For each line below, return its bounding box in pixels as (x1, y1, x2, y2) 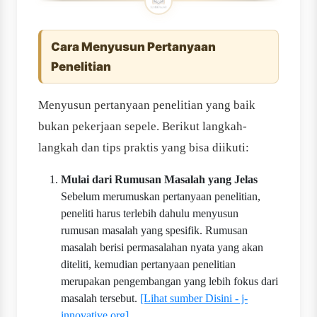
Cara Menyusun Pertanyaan (51, 40, 216, 54)
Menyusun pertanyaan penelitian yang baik (38, 98, 255, 113)
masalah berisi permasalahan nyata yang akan (61, 241, 263, 254)
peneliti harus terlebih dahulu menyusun (61, 207, 238, 220)
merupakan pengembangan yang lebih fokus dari (61, 275, 278, 288)
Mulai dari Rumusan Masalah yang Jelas (61, 173, 258, 186)
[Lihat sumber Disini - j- (140, 292, 248, 305)
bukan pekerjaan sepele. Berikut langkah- (38, 120, 247, 134)
